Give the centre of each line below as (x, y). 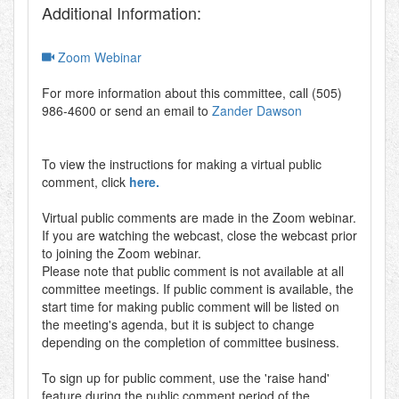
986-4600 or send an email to (125, 110)
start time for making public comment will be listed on (191, 306)
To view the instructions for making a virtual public (182, 164)
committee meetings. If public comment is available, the (198, 289)
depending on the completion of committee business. (191, 342)
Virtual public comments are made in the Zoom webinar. (199, 217)
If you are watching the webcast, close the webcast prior (199, 235)
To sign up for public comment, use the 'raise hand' (186, 378)
